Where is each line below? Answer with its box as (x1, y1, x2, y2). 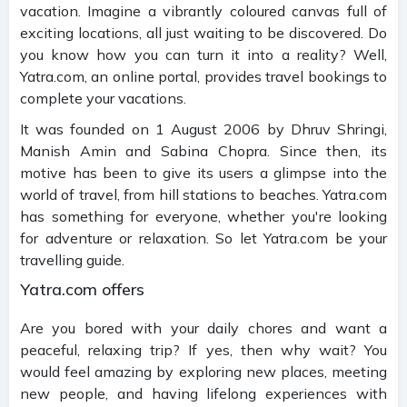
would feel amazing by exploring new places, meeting (20, 362, 387, 381)
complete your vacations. (20, 88, 186, 107)
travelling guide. (20, 250, 124, 269)
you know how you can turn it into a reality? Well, (20, 45, 387, 64)
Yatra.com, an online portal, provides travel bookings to (20, 66, 387, 85)
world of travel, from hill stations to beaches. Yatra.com (20, 184, 387, 203)
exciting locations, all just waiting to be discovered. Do (20, 23, 387, 42)
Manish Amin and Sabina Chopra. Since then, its (20, 141, 387, 160)
